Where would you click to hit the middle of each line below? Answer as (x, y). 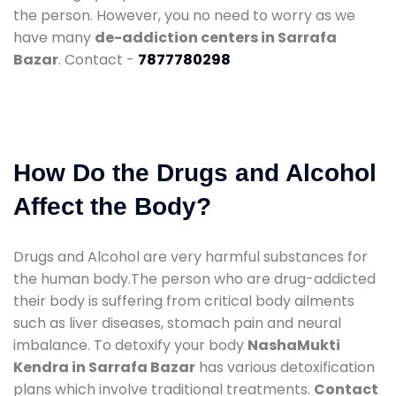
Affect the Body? (112, 206)
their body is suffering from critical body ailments (184, 301)
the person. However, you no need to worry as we (184, 15)
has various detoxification (285, 367)
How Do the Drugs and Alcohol (195, 172)
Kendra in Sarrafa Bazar (104, 367)
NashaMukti (294, 345)
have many (54, 37)
